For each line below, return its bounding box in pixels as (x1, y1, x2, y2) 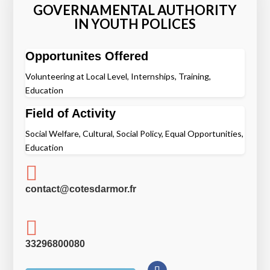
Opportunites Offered (25, 49, 149, 63)
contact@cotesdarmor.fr (25, 184, 137, 194)
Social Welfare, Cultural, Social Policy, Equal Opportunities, (25, 128, 244, 139)
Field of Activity (25, 107, 116, 120)
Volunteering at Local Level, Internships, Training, (25, 71, 212, 81)
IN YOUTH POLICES (74, 16, 196, 32)
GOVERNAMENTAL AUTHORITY (33, 2, 237, 18)
